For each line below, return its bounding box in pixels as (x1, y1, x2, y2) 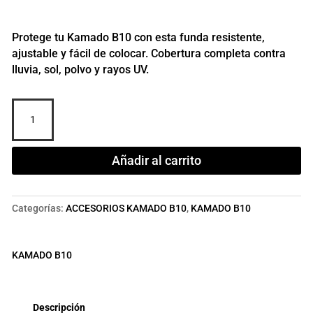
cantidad (10, 180, 50, 191)
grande (10, 163, 43, 175)
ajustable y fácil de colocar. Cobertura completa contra (11, 46, 286, 60)
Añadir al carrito (111, 152, 201, 168)
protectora (10, 115, 58, 127)
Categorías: (11, 202, 66, 214)
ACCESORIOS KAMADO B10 (65, 202, 187, 214)
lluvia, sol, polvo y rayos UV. (11, 62, 149, 76)
